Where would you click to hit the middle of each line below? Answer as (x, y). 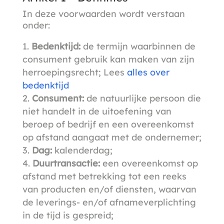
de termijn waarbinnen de (138, 46)
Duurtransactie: (66, 163)
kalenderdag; (82, 150)
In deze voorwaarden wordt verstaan (103, 13)
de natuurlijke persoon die (142, 98)
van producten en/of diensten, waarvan (109, 189)
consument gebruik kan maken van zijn (108, 59)
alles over (148, 72)
